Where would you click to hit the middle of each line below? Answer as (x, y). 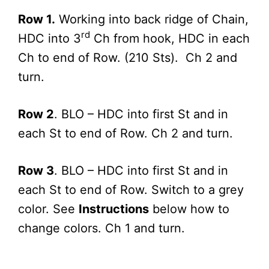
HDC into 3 (50, 38)
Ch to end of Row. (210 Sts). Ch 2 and (128, 57)
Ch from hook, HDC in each (170, 38)
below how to (189, 209)
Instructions (114, 209)
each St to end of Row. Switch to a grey (131, 189)
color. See (48, 209)
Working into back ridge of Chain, (152, 19)
